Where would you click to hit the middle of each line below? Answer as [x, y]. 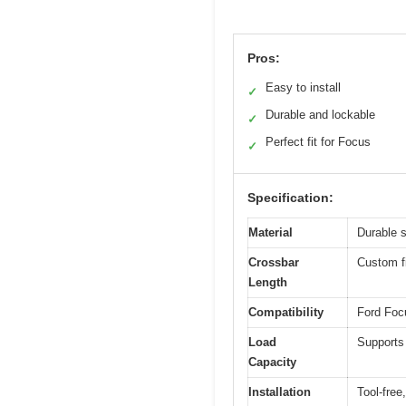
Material [271, 233]
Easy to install [303, 88]
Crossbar [274, 263]
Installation [280, 392]
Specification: [290, 198]
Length [268, 283]
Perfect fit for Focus [318, 142]
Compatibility [286, 313]
